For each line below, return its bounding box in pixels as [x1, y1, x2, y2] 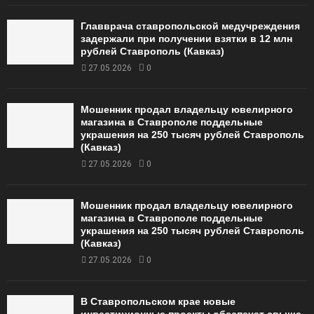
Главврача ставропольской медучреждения [81, 20, 300, 32]
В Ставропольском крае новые [81, 296, 235, 308]
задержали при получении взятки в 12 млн [81, 33, 292, 45]
